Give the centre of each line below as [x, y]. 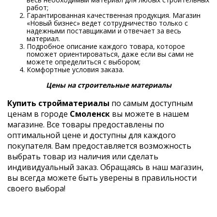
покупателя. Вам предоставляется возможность [99, 146]
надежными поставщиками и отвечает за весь [104, 31]
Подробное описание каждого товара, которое [106, 46]
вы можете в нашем [149, 114]
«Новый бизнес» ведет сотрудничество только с [107, 23]
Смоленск [90, 114]
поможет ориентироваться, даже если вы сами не [110, 54]
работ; [38, 7]
